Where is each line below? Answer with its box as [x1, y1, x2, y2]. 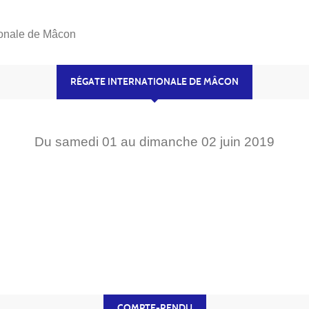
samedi [55, 134, 102, 149]
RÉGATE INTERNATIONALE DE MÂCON [70, 75, 239, 88]
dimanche [139, 134, 201, 149]
